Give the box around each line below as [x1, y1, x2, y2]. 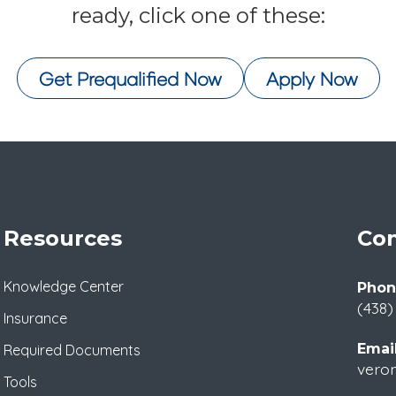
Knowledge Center [4, 278, 124, 296]
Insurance [4, 309, 67, 328]
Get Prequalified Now [38, 67, 222, 90]
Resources [4, 225, 122, 252]
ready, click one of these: [71, 3, 325, 29]
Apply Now [265, 67, 358, 90]
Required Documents [4, 341, 141, 360]
